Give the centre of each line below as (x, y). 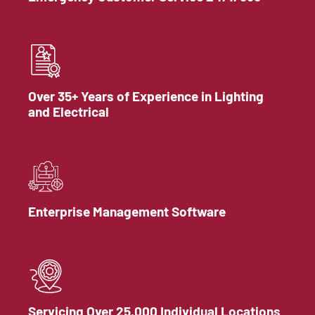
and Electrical (69, 111)
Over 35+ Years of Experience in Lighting (146, 96)
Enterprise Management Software (127, 211)
